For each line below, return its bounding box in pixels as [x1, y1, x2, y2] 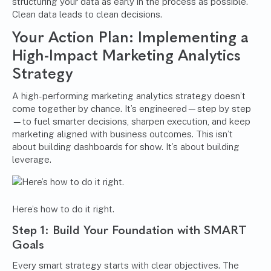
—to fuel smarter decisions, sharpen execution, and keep [12, 116, 250, 127]
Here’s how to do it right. [12, 204, 114, 215]
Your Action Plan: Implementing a [12, 28, 249, 47]
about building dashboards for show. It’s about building [12, 142, 240, 152]
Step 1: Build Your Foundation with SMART [12, 223, 247, 238]
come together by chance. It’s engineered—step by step [12, 103, 251, 114]
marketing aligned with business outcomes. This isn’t [12, 129, 233, 140]
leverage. [12, 154, 51, 165]
